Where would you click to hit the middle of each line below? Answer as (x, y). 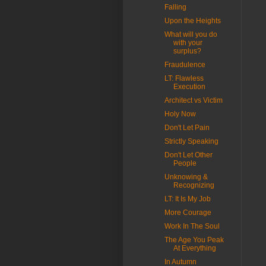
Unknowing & (186, 177)
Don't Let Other (188, 155)
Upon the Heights (192, 21)
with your (188, 43)
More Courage (188, 213)
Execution (189, 87)
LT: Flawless (184, 78)
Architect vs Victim (193, 100)
